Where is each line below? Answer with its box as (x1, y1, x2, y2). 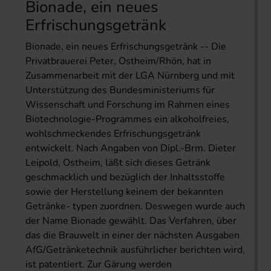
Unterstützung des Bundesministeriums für (25, 83, 215, 97)
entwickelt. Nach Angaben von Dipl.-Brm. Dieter (25, 141, 236, 155)
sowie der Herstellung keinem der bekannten (25, 184, 223, 198)
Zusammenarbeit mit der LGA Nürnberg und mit (25, 68, 235, 82)
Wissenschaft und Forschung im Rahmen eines (25, 97, 230, 111)
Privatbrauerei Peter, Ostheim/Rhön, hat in (25, 54, 211, 68)
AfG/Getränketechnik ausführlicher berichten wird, (25, 243, 245, 256)
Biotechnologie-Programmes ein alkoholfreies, (25, 112, 229, 126)
